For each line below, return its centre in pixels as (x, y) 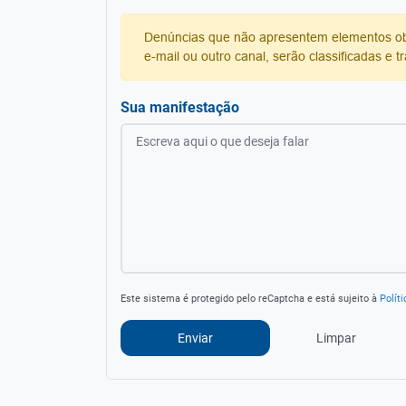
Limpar (336, 338)
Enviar (195, 338)
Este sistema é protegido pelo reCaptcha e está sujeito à (250, 299)
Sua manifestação (180, 107)
